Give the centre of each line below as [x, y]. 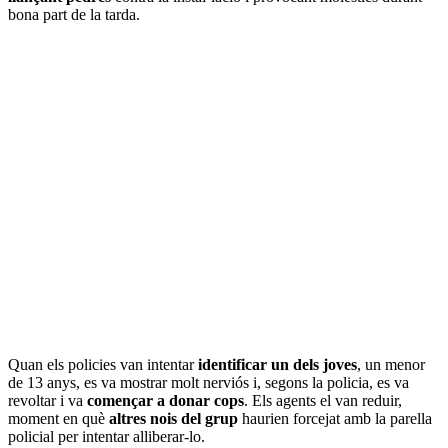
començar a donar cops [165, 401]
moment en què [58, 419]
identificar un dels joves [277, 365]
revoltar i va [47, 401]
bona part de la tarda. [74, 15]
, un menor [391, 365]
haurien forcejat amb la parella [335, 419]
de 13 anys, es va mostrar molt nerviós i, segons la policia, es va [208, 383]
